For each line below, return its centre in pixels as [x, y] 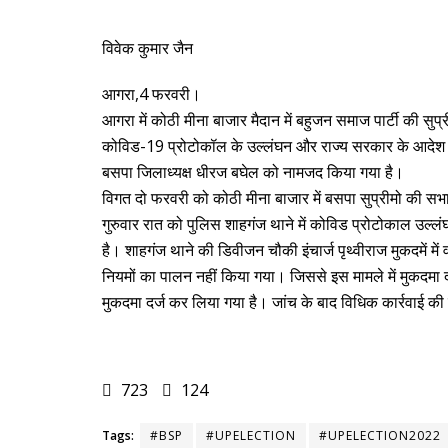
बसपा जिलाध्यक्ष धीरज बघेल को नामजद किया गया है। [253, 172]
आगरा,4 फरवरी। [151, 94]
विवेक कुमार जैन [147, 48]
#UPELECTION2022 [380, 436]
